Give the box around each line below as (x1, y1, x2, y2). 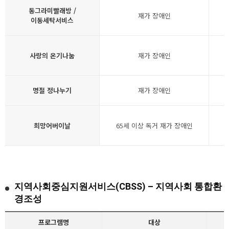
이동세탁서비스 (31, 15, 74, 25)
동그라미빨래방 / (28, 6, 76, 15)
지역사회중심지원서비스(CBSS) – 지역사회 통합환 (14, 181, 222, 192)
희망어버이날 (34, 121, 71, 130)
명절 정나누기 (33, 85, 72, 95)
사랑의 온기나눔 (30, 51, 75, 60)
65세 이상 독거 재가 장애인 (116, 121, 193, 130)
